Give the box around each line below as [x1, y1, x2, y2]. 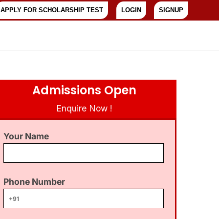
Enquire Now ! [56, 103, 113, 113]
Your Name [3, 131, 49, 141]
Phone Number [3, 176, 66, 187]
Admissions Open [32, 82, 137, 98]
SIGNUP [158, 6, 183, 14]
